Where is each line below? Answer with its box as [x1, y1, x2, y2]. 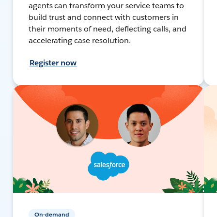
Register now [29, 57, 77, 68]
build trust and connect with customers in [28, 12, 179, 22]
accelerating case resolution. [28, 35, 131, 46]
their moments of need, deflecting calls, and [28, 23, 186, 34]
